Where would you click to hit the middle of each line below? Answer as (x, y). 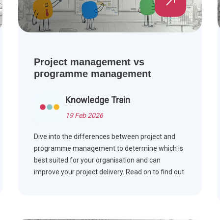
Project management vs (89, 62)
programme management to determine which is (109, 149)
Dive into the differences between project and (105, 137)
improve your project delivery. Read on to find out (109, 172)
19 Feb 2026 (84, 116)
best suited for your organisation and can (97, 160)
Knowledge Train (98, 100)
